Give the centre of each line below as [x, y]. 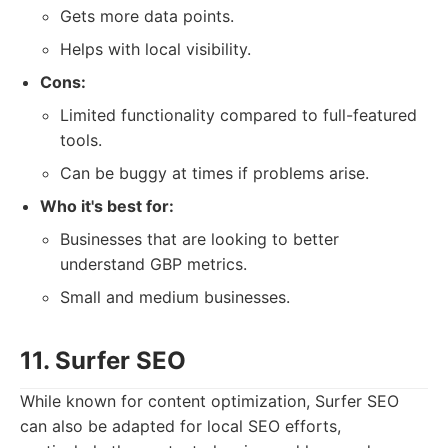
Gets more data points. [147, 16]
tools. [81, 140]
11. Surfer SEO [103, 360]
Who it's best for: [107, 206]
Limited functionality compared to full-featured [238, 115]
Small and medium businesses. [175, 297]
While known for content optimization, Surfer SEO [209, 401]
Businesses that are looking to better [199, 239]
